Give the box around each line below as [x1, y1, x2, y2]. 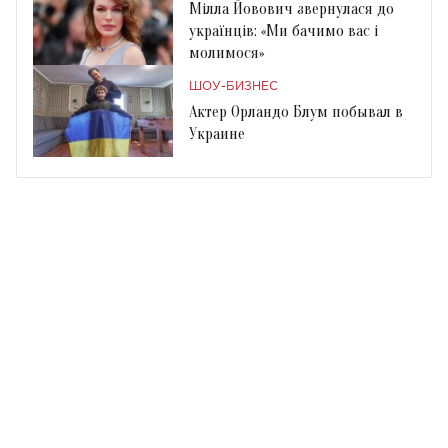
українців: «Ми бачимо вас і [189, 21, 378, 40]
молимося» [189, 43, 264, 62]
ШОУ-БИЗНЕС [189, 80, 278, 92]
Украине [189, 124, 245, 143]
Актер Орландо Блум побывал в [189, 102, 403, 121]
